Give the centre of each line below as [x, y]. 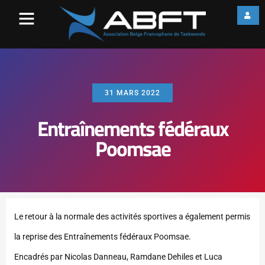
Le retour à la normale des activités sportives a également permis [132, 217]
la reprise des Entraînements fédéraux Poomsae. [103, 237]
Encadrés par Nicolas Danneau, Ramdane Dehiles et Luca [118, 257]
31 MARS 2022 [132, 93]
